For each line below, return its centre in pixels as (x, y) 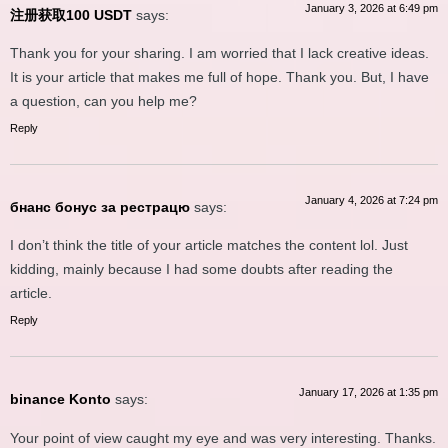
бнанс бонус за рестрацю (100, 207)
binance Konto (60, 399)
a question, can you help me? (103, 101)
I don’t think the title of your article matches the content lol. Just (209, 245)
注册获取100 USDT (71, 14)
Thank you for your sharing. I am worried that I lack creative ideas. (219, 53)
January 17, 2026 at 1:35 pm (368, 392)
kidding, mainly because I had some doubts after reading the (201, 269)
